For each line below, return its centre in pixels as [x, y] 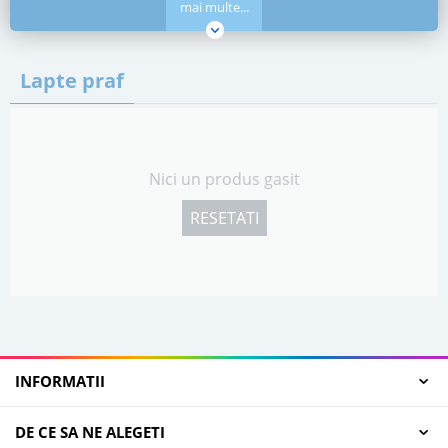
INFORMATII [60, 381]
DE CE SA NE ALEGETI [90, 432]
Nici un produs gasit [224, 179]
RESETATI [224, 218]
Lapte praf [72, 81]
